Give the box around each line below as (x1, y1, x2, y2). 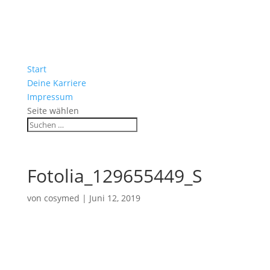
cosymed (43, 192, 80, 204)
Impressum (27, 91, 73, 102)
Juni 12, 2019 (89, 192, 140, 204)
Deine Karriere (27, 77, 86, 89)
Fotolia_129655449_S (27, 163, 202, 188)
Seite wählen (27, 105, 79, 116)
